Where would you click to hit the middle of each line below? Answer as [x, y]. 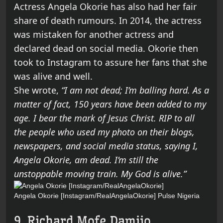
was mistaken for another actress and [94, 35]
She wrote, [38, 90]
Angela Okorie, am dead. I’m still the [86, 160]
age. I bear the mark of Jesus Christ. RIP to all [104, 118]
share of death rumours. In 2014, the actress [108, 21]
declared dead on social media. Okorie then [106, 49]
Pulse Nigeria [179, 196]
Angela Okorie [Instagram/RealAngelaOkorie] [85, 196]
